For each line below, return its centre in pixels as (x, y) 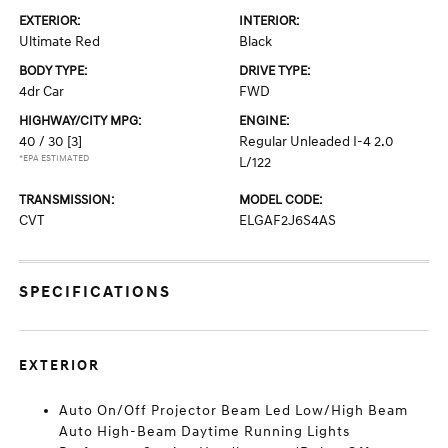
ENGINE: (264, 121)
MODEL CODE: (280, 200)
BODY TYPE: (53, 71)
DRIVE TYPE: (274, 71)
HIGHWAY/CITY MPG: (80, 121)
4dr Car (42, 92)
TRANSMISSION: (67, 200)
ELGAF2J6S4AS (287, 221)
